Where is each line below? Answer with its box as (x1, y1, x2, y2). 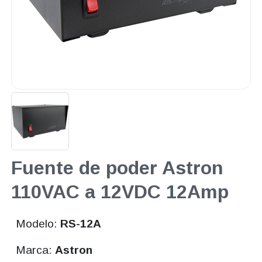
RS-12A (60, 218, 102, 230)
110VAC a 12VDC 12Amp (11, 181, 229, 203)
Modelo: (16, 218, 61, 230)
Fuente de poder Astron (11, 157, 223, 179)
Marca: (16, 244, 56, 257)
